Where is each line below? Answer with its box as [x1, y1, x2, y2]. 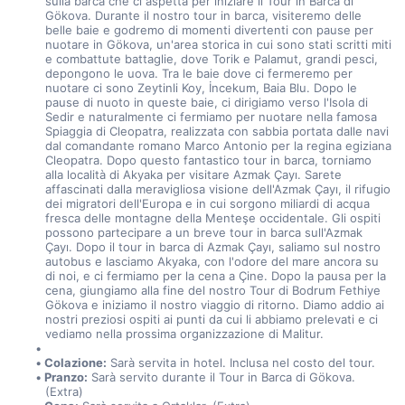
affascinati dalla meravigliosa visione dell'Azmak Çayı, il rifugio [44, 182, 391, 196]
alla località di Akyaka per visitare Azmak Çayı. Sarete [44, 167, 342, 182]
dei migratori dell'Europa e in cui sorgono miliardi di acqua [44, 196, 370, 211]
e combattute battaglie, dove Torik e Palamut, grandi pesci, [44, 52, 378, 66]
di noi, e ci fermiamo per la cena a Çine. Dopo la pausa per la [44, 268, 386, 283]
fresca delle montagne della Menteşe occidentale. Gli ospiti [44, 211, 381, 225]
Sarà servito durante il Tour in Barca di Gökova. [88, 370, 356, 384]
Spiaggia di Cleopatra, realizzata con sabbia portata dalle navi [44, 124, 389, 138]
